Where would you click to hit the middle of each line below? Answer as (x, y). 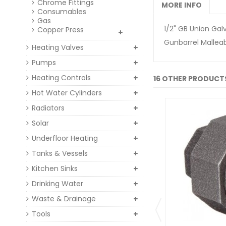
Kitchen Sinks (55, 168)
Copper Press (61, 30)
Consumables (62, 12)
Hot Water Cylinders (67, 93)
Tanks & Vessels (60, 153)
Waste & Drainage (64, 199)
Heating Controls (61, 78)
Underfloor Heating (65, 138)
